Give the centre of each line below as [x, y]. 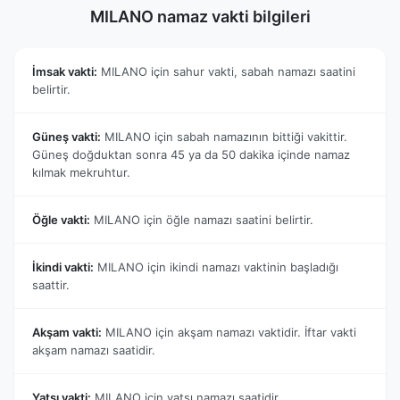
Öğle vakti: [61, 219]
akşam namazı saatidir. [94, 350]
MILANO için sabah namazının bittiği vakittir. [224, 136]
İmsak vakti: [65, 71]
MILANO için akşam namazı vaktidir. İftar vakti [229, 332]
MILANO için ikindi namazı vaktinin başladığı [216, 267]
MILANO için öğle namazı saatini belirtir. [202, 219]
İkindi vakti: [63, 267]
